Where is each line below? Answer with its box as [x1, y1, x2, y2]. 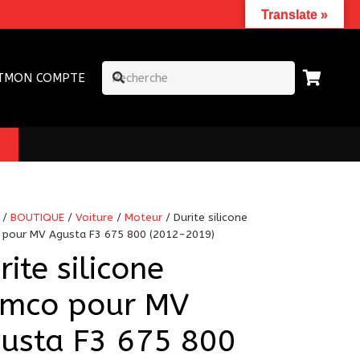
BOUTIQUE [10, 211, 65, 224]
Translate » [261, 8, 328, 22]
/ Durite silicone [162, 211, 248, 224]
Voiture [76, 211, 114, 224]
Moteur [125, 211, 163, 224]
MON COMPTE [3, 71, 85, 85]
